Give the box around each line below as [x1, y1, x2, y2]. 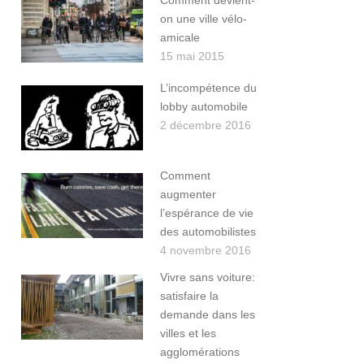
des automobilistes [160, 225, 256, 239]
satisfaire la [160, 289, 219, 303]
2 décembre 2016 [160, 119, 251, 132]
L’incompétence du [160, 81, 257, 95]
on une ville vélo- [160, 12, 247, 26]
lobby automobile [160, 100, 248, 114]
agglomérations [160, 345, 240, 359]
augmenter [160, 188, 216, 201]
